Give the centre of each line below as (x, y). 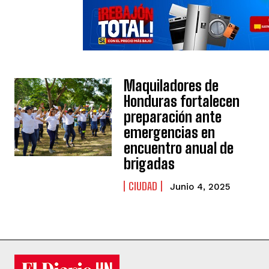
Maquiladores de (171, 86)
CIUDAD (143, 186)
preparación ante (173, 117)
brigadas (150, 164)
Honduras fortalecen (182, 101)
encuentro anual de (179, 148)
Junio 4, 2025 (200, 187)
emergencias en (170, 133)
